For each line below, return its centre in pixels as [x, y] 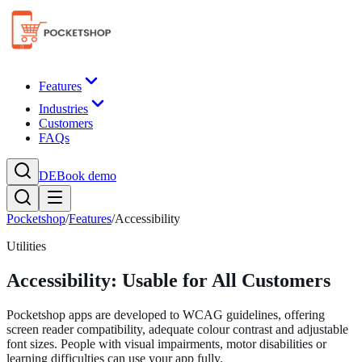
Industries [63, 109]
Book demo [86, 176]
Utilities [26, 246]
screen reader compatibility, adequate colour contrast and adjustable [177, 329]
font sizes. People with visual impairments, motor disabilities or [166, 343]
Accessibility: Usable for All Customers [168, 280]
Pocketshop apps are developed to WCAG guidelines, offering [166, 314]
